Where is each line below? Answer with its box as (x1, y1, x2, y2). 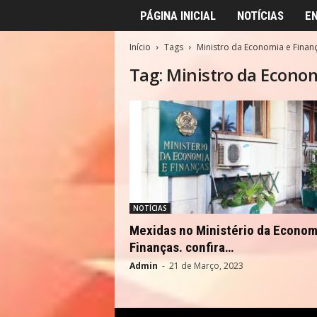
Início (129, 41, 151, 53)
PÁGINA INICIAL (139, 8, 216, 23)
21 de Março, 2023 (168, 260, 243, 272)
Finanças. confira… (129, 239, 234, 255)
